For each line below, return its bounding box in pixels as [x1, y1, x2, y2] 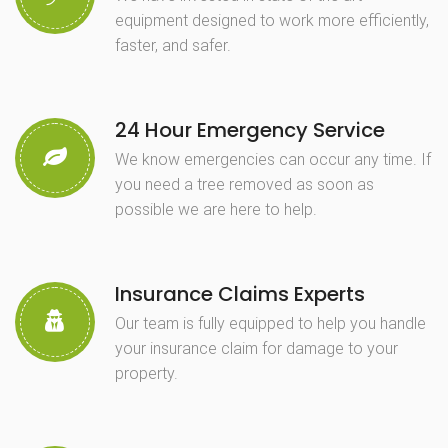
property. [115, 363, 178, 383]
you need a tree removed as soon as [115, 174, 374, 194]
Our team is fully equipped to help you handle [115, 313, 426, 333]
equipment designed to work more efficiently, [115, 10, 429, 30]
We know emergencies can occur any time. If [115, 149, 431, 169]
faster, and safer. [115, 35, 231, 55]
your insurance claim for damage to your [115, 338, 398, 358]
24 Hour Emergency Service [115, 115, 385, 144]
